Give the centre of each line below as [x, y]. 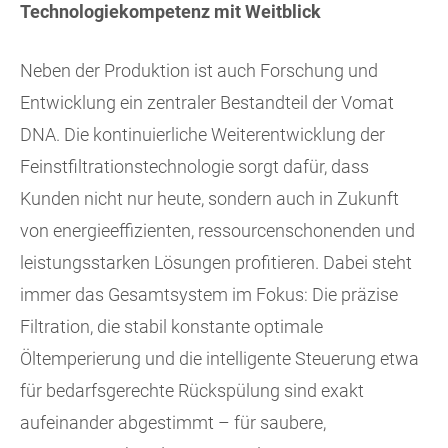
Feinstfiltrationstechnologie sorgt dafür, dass [194, 167]
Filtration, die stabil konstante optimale [171, 327]
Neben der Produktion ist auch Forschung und [199, 71]
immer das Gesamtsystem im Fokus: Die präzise [209, 295]
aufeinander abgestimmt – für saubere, [173, 423]
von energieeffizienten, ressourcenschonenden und [217, 231]
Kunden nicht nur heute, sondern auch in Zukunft [209, 199]
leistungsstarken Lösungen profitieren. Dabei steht [216, 263]
